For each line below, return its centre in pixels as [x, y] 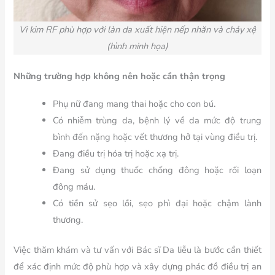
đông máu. [74, 187]
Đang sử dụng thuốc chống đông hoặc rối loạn [157, 170]
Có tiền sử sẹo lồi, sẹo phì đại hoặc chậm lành [157, 203]
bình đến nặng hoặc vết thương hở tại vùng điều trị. [155, 137]
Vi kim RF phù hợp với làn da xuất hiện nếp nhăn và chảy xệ [137, 29]
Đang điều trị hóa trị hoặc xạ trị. [116, 154]
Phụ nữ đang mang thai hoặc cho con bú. [134, 104]
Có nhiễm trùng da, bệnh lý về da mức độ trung [157, 121]
